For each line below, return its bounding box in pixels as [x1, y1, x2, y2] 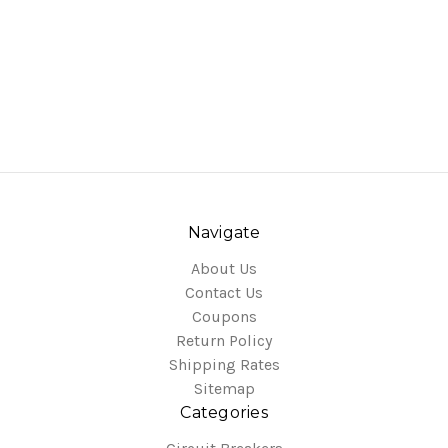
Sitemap [193, 378, 255, 398]
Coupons [191, 306, 257, 326]
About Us [191, 258, 257, 278]
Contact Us [185, 282, 263, 302]
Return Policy [176, 330, 272, 350]
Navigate [187, 222, 261, 242]
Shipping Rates [168, 354, 280, 374]
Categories [180, 402, 268, 422]
